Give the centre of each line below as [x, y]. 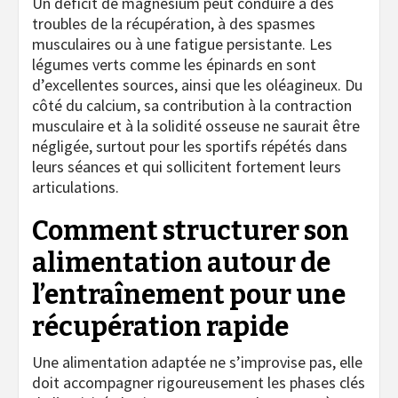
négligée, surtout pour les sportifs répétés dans [190, 146]
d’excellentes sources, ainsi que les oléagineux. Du [197, 84]
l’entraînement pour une [189, 295]
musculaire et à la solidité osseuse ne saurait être [196, 125]
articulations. [76, 187]
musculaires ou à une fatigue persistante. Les [182, 44]
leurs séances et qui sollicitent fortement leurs [187, 166]
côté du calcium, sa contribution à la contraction [192, 105]
